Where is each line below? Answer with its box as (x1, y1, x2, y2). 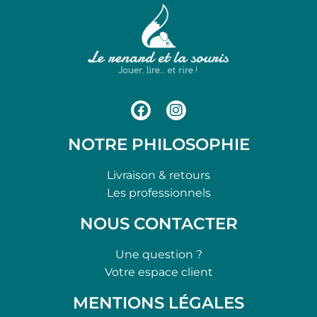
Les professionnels (106, 185, 211, 200)
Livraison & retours (107, 168, 210, 182)
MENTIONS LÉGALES (73, 292, 244, 313)
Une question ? (115, 247, 202, 261)
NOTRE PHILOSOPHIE (67, 134, 250, 154)
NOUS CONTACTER (79, 213, 238, 234)
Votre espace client (104, 265, 213, 279)
